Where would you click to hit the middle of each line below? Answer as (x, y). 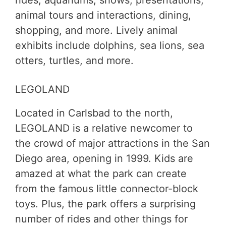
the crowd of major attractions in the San (112, 143)
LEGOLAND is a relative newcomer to (104, 128)
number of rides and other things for (101, 219)
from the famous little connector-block (107, 188)
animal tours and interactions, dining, (103, 15)
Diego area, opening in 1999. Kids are (104, 158)
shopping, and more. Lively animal (96, 30)
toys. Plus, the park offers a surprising (105, 204)
